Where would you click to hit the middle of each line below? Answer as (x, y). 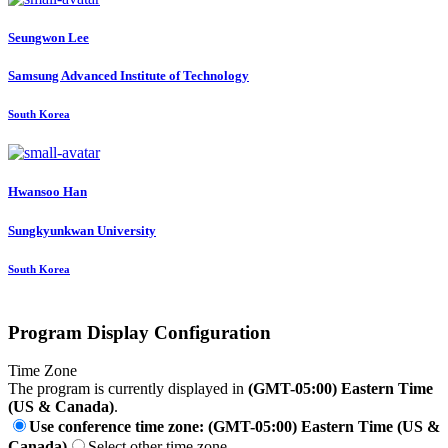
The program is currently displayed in (128, 389)
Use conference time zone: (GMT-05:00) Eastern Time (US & (234, 427)
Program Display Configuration (139, 332)
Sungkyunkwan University (82, 230)
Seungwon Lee (48, 37)
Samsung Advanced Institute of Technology (128, 75)
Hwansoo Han (47, 192)
